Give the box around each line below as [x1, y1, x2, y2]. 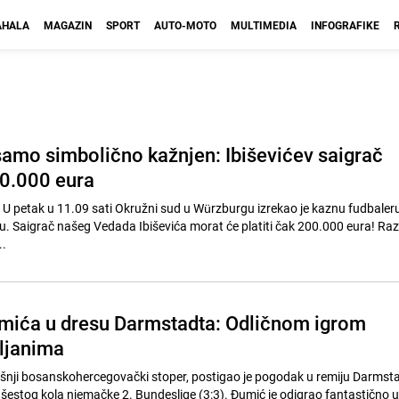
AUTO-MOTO [154, 18, 216, 32]
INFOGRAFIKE [311, 18, 379, 32]
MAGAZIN [44, 18, 92, 32]
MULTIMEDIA [231, 18, 297, 32]
